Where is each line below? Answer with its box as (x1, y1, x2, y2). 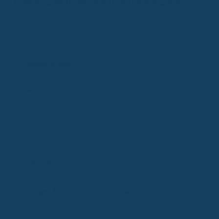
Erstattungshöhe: (23, 61, 72, 68)
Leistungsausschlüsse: (23, 157, 89, 165)
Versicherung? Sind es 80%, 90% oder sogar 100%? (23, 71, 181, 79)
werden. (23, 107, 47, 114)
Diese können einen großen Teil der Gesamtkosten (62, 86, 216, 94)
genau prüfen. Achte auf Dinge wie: (14, 41, 118, 48)
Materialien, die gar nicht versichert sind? (23, 168, 146, 175)
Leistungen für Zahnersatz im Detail (14, 187, 132, 197)
